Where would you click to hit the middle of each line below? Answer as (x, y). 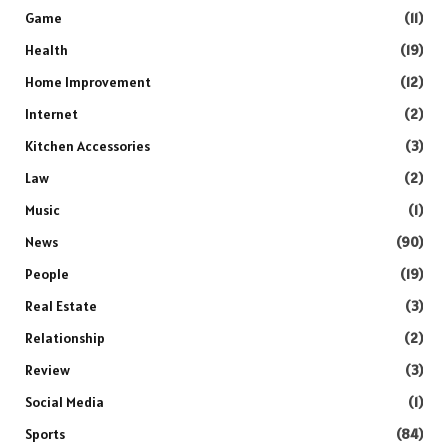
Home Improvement (88, 82)
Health (46, 50)
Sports (45, 434)
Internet (51, 114)
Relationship (65, 338)
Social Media (64, 402)
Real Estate (61, 306)
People (47, 274)
